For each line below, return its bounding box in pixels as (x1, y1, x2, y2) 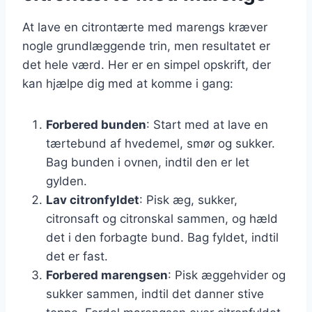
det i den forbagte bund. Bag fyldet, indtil (46, 230, 279, 244)
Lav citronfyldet (46, 192, 139, 207)
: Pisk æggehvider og (168, 267, 286, 282)
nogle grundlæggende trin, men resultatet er (22, 38, 270, 53)
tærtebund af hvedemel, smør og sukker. (46, 136, 275, 150)
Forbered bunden (46, 117, 146, 132)
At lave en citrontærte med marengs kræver (22, 19, 267, 34)
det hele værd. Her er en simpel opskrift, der (22, 57, 271, 72)
